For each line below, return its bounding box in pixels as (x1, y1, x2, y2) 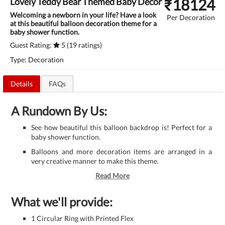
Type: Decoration (10, 55, 64, 64)
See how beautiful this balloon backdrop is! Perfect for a (31, 123, 212, 132)
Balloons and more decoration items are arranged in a (31, 147, 212, 156)
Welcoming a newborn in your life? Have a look (10, 11, 156, 19)
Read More (95, 171, 130, 180)
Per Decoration (167, 13, 215, 22)
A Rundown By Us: (11, 103, 107, 118)
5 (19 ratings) (60, 41, 102, 49)
